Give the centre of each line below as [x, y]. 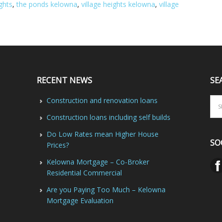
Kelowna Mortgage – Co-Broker [98, 162]
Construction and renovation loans [102, 100]
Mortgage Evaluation [80, 200]
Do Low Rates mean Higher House [102, 134]
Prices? [57, 145]
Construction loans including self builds [108, 117]
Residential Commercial [84, 173]
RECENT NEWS [64, 80]
